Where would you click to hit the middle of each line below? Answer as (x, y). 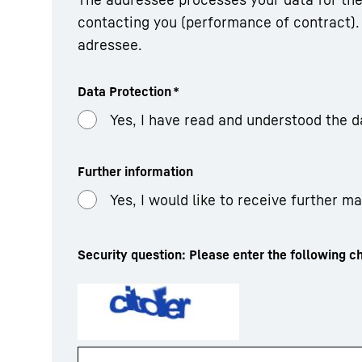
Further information (135, 171)
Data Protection (124, 91)
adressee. (110, 44)
